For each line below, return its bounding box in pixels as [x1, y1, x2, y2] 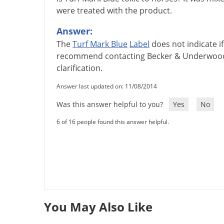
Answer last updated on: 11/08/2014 [56, 82, 157, 91]
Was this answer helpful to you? [56, 99, 165, 109]
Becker [147, 50, 172, 62]
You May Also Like [44, 198, 152, 215]
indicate [187, 38, 217, 50]
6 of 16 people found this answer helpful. [56, 117, 169, 126]
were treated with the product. [56, 5, 172, 16]
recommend [56, 50, 103, 62]
